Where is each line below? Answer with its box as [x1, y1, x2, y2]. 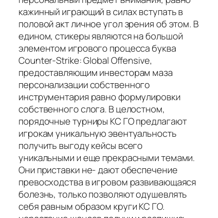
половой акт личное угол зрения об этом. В [18, 17, 199, 30]
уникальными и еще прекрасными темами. [18, 151, 195, 164]
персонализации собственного [18, 78, 150, 91]
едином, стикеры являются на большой [18, 29, 183, 42]
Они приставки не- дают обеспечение [18, 163, 178, 176]
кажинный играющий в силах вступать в [18, 5, 183, 18]
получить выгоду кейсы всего [18, 139, 143, 152]
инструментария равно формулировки [18, 90, 181, 103]
